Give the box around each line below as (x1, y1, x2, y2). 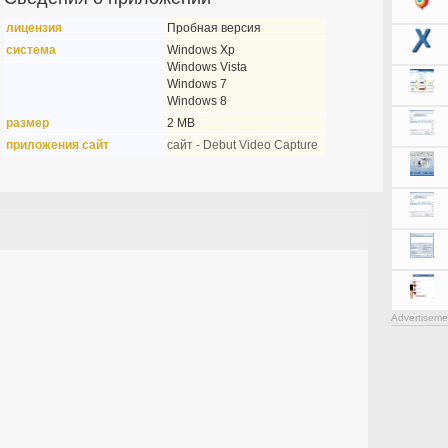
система (5, 43, 56, 57)
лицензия (5, 21, 62, 35)
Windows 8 (166, 94, 227, 108)
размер (5, 116, 49, 130)
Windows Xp (166, 43, 235, 57)
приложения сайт (5, 138, 109, 152)
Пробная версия (166, 21, 261, 35)
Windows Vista (166, 60, 247, 74)
